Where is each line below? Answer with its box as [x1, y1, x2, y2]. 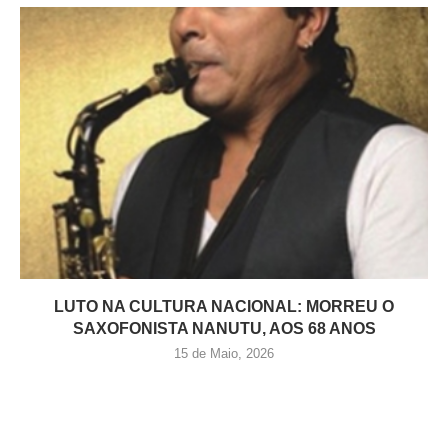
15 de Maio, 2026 [174, 346, 274, 362]
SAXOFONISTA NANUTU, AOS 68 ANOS [72, 320, 376, 338]
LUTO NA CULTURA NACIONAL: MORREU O [54, 298, 394, 316]
